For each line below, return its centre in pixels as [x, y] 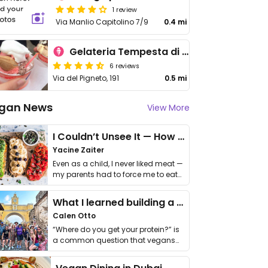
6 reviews [125, 65]
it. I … [60, 185]
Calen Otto [74, 216]
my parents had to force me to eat [115, 174]
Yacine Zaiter [78, 150]
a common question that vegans [114, 240]
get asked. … [74, 251]
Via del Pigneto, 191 [86, 78]
